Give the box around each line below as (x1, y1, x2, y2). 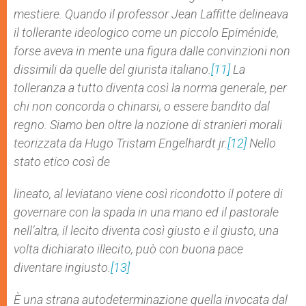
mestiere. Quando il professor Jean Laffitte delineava (14, 7, 288, 21)
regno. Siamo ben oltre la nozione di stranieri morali (14, 117, 282, 132)
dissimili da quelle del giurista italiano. (14, 62, 211, 76)
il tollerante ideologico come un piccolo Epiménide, (14, 25, 279, 40)
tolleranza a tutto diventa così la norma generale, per (14, 81, 287, 95)
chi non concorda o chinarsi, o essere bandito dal (14, 99, 270, 113)
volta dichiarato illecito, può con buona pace (14, 242, 243, 256)
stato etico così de (14, 154, 110, 169)
